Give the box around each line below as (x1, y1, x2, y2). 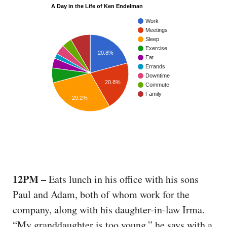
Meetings (145, 27, 168, 33)
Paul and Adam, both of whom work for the (13, 187, 190, 201)
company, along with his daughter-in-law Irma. (13, 202, 205, 216)
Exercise (145, 45, 167, 52)
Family (145, 91, 162, 97)
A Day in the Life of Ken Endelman (51, 3, 143, 10)
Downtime (145, 72, 170, 79)
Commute (145, 82, 169, 88)
